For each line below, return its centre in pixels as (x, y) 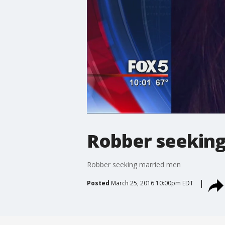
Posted (98, 183)
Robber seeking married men (134, 164)
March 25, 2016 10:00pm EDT (152, 183)
